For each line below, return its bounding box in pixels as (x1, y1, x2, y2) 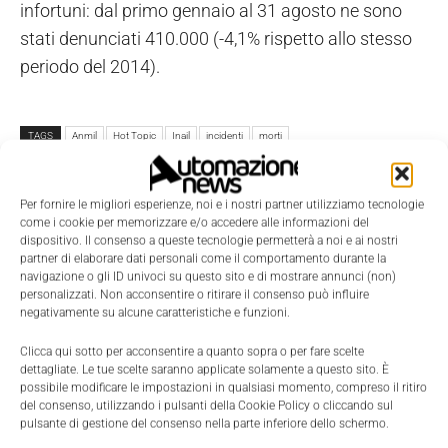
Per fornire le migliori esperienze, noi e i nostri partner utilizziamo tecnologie (20, 197, 424, 212)
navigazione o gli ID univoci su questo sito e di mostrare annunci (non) (20, 269, 396, 284)
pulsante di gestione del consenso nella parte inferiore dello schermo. (20, 416, 389, 431)
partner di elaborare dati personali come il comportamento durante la (20, 251, 386, 266)
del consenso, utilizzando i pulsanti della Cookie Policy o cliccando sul (20, 398, 393, 413)
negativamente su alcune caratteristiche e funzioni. (20, 305, 290, 320)
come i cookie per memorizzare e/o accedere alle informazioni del (20, 215, 369, 230)
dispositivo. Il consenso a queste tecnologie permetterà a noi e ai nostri (20, 233, 398, 248)
